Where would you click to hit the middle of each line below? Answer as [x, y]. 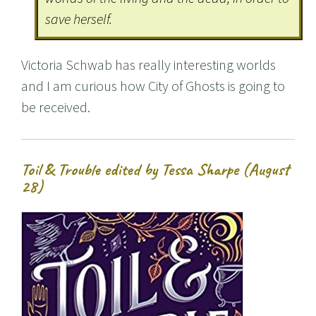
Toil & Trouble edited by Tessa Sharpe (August [155, 170]
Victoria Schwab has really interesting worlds [148, 65]
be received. [56, 107]
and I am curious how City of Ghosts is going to [153, 86]
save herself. [79, 19]
